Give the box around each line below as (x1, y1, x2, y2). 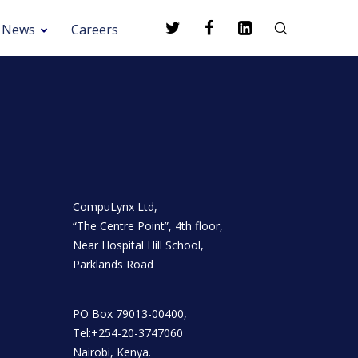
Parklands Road (73, 257, 153, 272)
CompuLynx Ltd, (73, 199, 157, 214)
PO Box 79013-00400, (73, 306, 187, 321)
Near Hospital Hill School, (73, 237, 204, 253)
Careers (71, 21, 118, 38)
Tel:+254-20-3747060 (73, 325, 183, 340)
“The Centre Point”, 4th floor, (73, 218, 223, 233)
